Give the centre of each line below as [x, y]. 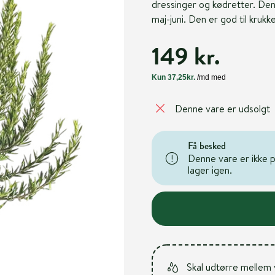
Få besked [207, 146]
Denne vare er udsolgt [222, 108]
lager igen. [210, 170]
